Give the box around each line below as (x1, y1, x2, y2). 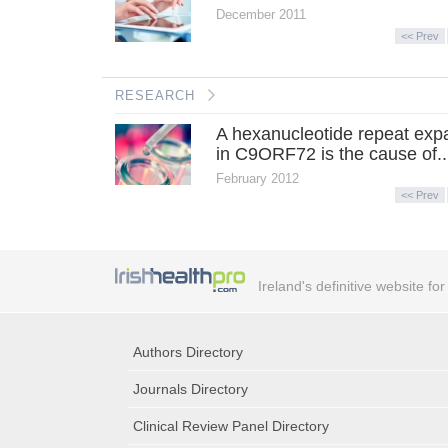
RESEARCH (114, 87, 195, 103)
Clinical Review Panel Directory (133, 418, 329, 435)
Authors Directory (133, 344, 243, 361)
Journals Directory (133, 381, 248, 398)
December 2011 (216, 6, 307, 22)
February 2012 (216, 170, 300, 186)
